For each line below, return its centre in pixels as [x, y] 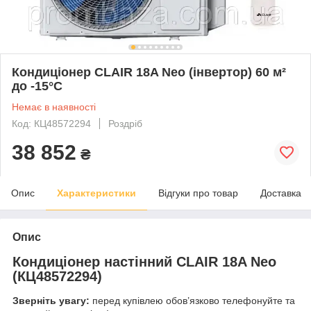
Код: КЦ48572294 [51, 123]
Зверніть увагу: [51, 301]
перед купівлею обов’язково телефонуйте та [192, 301]
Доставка [281, 193]
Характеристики [96, 193]
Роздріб [125, 123]
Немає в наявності [54, 107]
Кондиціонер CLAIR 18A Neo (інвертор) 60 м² [149, 72]
